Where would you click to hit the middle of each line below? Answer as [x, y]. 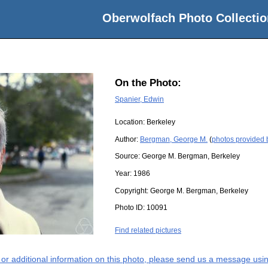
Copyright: [133, 191]
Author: [127, 139]
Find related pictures [148, 231]
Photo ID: [131, 208]
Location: [131, 122]
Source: [128, 156]
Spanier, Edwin [139, 99]
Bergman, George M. [174, 139]
